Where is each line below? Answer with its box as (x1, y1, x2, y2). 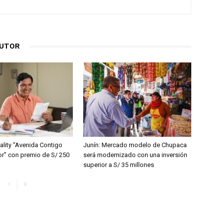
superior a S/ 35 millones (83, 161, 154, 169)
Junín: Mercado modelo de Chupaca (83, 141, 187, 149)
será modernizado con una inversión (83, 151, 187, 159)
